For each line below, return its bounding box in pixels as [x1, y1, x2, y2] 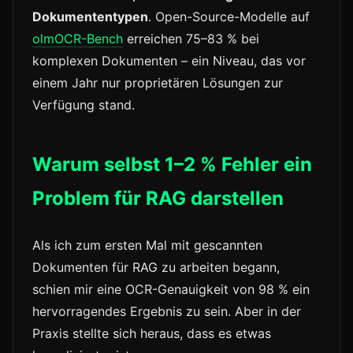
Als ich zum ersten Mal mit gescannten [32, 237, 262, 254]
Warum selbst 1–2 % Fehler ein [32, 153, 312, 176]
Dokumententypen [32, 9, 148, 25]
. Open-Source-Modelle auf [148, 9, 310, 25]
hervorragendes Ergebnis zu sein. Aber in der [32, 303, 301, 320]
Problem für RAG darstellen [32, 187, 284, 210]
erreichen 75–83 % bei [123, 31, 259, 47]
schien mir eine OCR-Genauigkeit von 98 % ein [32, 281, 310, 298]
